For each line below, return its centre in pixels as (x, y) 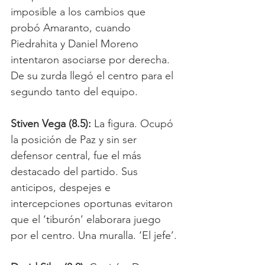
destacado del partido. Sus (76, 171)
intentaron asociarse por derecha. (92, 59)
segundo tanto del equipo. (76, 91)
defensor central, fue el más (77, 155)
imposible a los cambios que (80, 12)
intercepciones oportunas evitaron (93, 203)
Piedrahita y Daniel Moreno (76, 43)
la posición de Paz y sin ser (75, 139)
